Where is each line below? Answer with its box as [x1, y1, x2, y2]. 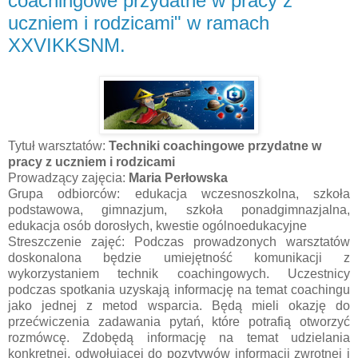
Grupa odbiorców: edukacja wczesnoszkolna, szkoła [8, 186, 350, 201]
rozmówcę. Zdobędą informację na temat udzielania [8, 330, 350, 344]
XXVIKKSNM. [8, 34, 125, 57]
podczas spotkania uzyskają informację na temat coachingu [8, 282, 350, 296]
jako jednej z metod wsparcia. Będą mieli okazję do [8, 298, 350, 312]
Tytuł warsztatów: [8, 138, 109, 153]
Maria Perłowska [129, 170, 228, 185]
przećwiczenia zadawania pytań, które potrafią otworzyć [8, 314, 350, 328]
